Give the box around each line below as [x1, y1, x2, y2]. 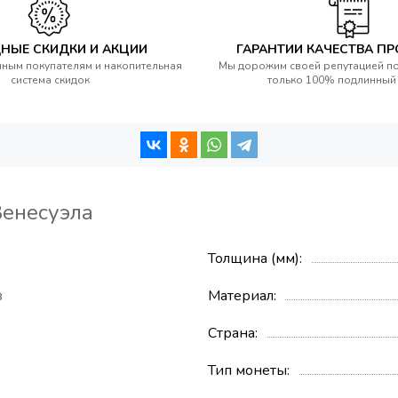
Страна [208, 323, 255, 344]
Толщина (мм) [208, 249, 299, 269]
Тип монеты [208, 361, 287, 381]
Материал [208, 286, 274, 306]
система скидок [10, 73, 90, 88]
